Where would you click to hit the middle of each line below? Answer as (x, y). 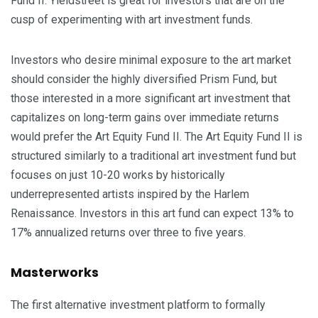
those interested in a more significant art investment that (150, 99)
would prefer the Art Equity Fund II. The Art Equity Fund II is (157, 137)
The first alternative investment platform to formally (138, 305)
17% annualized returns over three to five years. (128, 233)
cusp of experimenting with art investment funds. (132, 20)
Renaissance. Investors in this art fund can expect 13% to (152, 214)
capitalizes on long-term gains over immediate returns (145, 118)
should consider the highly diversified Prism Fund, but (144, 79)
